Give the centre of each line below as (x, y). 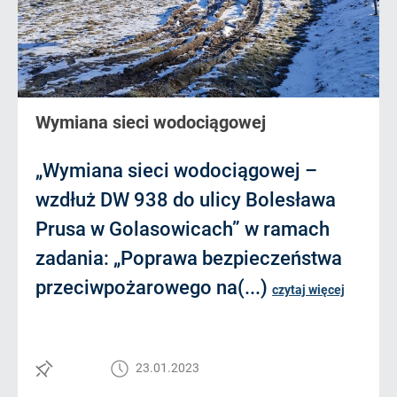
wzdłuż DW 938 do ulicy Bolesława (186, 200)
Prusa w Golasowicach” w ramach (183, 229)
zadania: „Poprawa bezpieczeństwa (189, 258)
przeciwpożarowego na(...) (154, 288)
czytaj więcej (308, 290)
